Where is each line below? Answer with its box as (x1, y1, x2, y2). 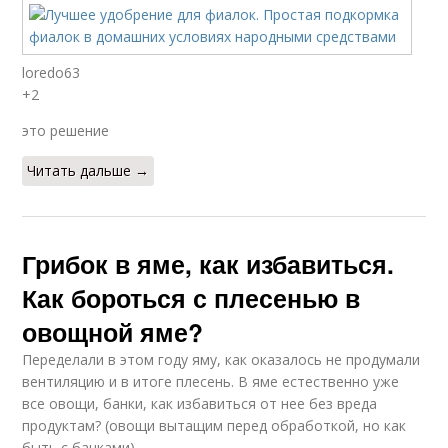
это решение (22, 120, 110, 140)
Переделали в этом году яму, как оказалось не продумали (22, 349, 421, 369)
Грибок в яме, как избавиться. (22, 245, 395, 282)
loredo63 (22, 62, 81, 82)
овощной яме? (22, 313, 204, 350)
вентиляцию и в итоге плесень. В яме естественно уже (22, 371, 400, 391)
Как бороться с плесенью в (22, 279, 361, 316)
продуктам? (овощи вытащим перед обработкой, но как (22, 415, 407, 435)
